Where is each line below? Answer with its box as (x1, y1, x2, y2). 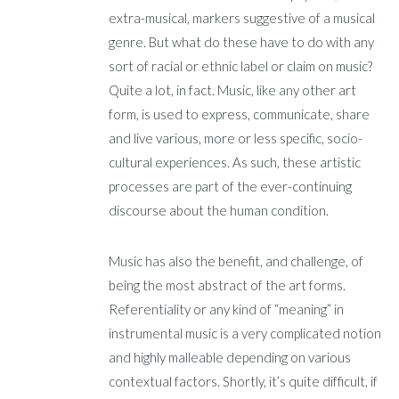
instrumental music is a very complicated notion (109, 324, 382, 341)
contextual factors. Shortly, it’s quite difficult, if (109, 372, 379, 389)
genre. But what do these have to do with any (109, 33, 375, 50)
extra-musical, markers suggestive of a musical (109, 9, 376, 26)
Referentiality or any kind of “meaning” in (109, 300, 345, 317)
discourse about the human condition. (109, 201, 330, 218)
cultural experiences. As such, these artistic (109, 153, 362, 170)
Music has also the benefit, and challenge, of (109, 252, 364, 269)
